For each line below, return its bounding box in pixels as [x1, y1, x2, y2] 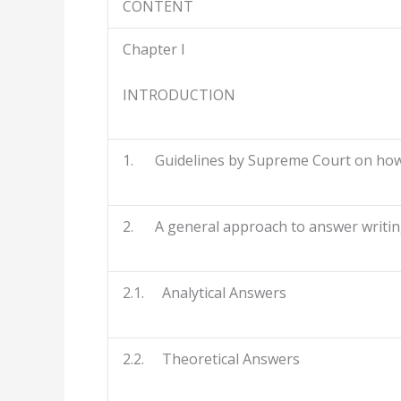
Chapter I [123, 39, 185, 60]
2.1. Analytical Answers [123, 283, 286, 303]
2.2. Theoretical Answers [123, 349, 300, 370]
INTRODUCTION [123, 84, 235, 105]
